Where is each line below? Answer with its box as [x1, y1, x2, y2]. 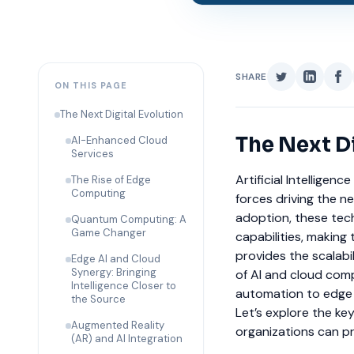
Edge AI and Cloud [71, 252, 160, 266]
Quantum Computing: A [71, 213, 186, 227]
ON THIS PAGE [55, 80, 128, 92]
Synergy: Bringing [71, 265, 156, 280]
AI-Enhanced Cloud [71, 134, 168, 148]
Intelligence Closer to [71, 279, 176, 293]
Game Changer [71, 226, 146, 240]
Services [71, 147, 114, 161]
